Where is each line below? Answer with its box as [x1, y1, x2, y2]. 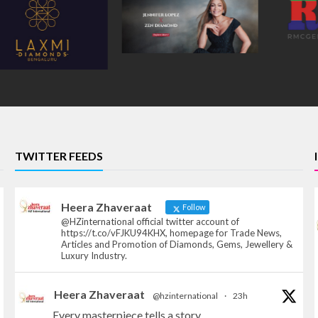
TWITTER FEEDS [15, 148, 104, 163]
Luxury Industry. [61, 250, 128, 262]
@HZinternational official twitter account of [61, 216, 240, 228]
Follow [181, 202, 206, 212]
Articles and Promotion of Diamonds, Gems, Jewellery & [61, 238, 293, 251]
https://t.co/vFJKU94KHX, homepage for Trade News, [61, 227, 283, 239]
